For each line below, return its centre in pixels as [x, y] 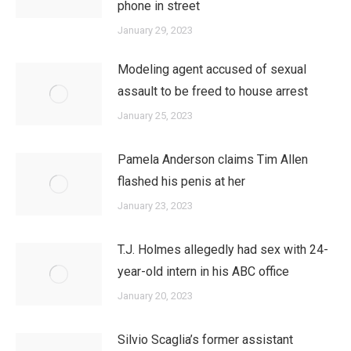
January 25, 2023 [155, 116]
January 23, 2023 [155, 206]
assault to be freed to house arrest [213, 91]
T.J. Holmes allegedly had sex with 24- [223, 250]
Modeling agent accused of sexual [212, 69]
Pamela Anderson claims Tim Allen [213, 159]
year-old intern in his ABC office [203, 271]
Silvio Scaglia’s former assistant [205, 340]
